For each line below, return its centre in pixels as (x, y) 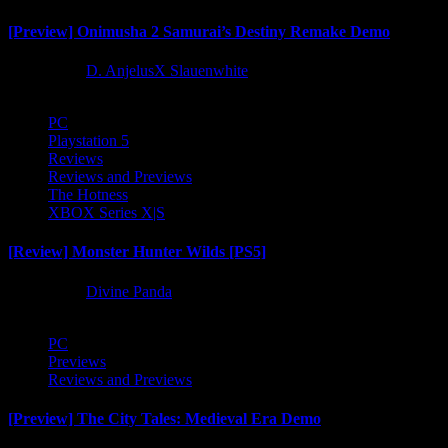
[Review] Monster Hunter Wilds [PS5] (137, 252)
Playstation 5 (88, 141)
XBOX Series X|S (106, 213)
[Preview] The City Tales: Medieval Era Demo (164, 418)
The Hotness (88, 195)
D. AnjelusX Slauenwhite (167, 71)
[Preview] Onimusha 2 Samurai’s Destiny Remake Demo (199, 31)
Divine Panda (129, 291)
